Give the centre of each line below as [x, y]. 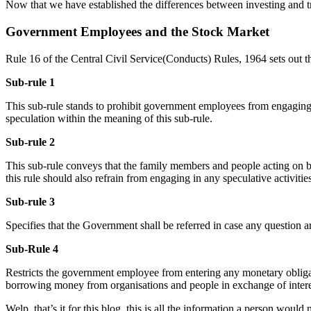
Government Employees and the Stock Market [137, 31]
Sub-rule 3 [30, 201]
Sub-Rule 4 [32, 249]
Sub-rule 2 [30, 142]
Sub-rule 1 [30, 82]
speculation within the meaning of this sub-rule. [109, 118]
